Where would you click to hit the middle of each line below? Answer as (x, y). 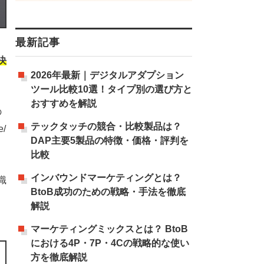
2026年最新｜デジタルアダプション (107, 75)
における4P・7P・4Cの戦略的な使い (110, 243)
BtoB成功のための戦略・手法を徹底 (108, 192)
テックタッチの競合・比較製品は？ (106, 126)
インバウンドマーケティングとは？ (106, 178)
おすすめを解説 (63, 103)
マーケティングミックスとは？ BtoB (109, 229)
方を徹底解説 (59, 257)
